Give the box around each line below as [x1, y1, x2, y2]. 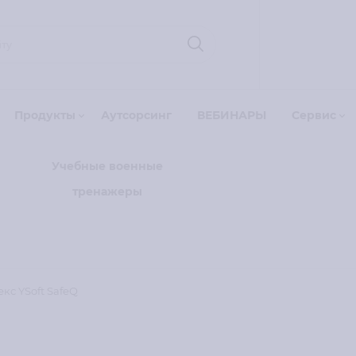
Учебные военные [52, 159, 164, 173]
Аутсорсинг [101, 108, 172, 122]
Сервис [292, 108, 337, 122]
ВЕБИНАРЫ [197, 108, 267, 122]
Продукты [14, 108, 76, 122]
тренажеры [72, 184, 143, 199]
